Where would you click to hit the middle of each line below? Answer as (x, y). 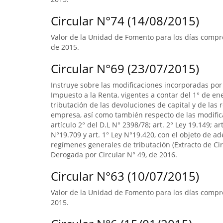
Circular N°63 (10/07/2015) (125, 176)
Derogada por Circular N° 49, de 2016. (114, 155)
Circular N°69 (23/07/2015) (125, 68)
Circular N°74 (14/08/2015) (125, 21)
